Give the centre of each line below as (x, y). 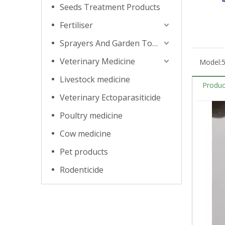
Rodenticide (82, 170)
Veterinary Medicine (97, 61)
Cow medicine (85, 134)
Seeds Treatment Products (110, 7)
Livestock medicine (95, 79)
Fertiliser (76, 25)
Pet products (84, 152)
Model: (210, 62)
